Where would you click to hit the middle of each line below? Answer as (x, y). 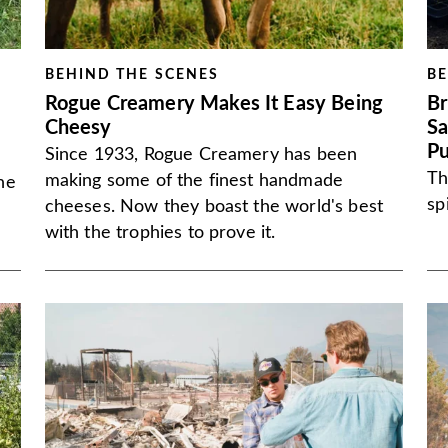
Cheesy (78, 128)
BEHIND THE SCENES (132, 75)
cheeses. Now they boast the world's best (214, 207)
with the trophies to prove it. (160, 233)
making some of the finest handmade (194, 181)
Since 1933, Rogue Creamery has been (201, 155)
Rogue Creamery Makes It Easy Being (214, 104)
